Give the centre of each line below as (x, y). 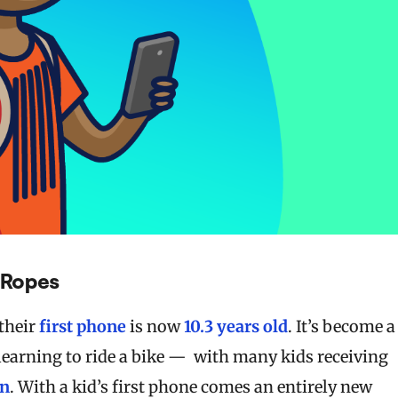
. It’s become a (342, 326)
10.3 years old (236, 326)
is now (155, 326)
